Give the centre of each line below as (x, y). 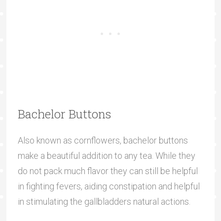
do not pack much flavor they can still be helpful (108, 171)
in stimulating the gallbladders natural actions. (104, 201)
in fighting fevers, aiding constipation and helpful (109, 186)
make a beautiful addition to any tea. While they (106, 155)
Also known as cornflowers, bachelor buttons (103, 140)
